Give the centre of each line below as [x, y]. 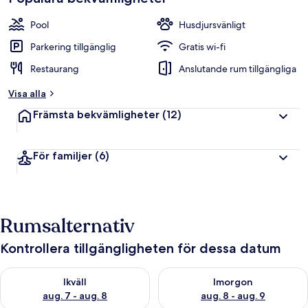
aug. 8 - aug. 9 [233, 296]
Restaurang [55, 69]
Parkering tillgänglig [73, 47]
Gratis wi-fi [202, 47]
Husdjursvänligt [212, 25]
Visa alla [27, 93]
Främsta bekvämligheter [98, 114]
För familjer [64, 156]
